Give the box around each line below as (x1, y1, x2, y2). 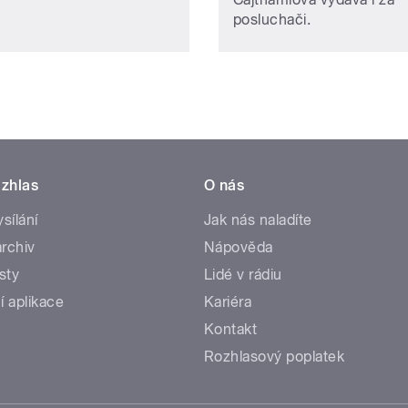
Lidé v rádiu (204, 265, 282, 283)
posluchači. (233, 10, 311, 28)
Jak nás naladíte (204, 210, 312, 229)
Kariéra (204, 292, 252, 311)
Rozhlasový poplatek (204, 347, 345, 365)
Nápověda (204, 238, 273, 256)
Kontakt (204, 320, 258, 338)
